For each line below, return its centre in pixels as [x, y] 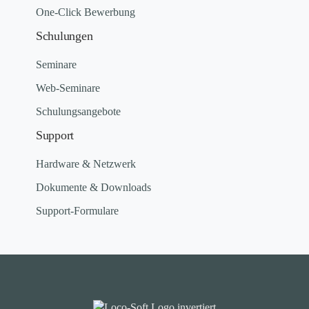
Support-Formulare [77, 211]
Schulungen [64, 36]
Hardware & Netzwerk [86, 164]
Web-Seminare [68, 88]
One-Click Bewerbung [86, 12]
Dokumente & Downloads [93, 188]
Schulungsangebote [78, 112]
